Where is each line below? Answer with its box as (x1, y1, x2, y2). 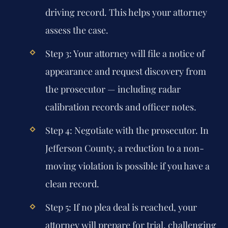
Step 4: (45, 124, 72, 137)
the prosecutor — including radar (45, 82, 181, 95)
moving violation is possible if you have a (45, 160, 210, 173)
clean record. (45, 178, 99, 190)
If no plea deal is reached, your (71, 201, 197, 214)
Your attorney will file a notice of (71, 47, 205, 60)
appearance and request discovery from (45, 65, 206, 77)
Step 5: (45, 201, 71, 214)
